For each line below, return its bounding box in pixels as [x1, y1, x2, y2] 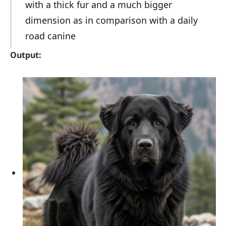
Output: [10, 49, 41, 61]
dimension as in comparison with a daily [25, 14, 198, 26]
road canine [25, 29, 76, 42]
